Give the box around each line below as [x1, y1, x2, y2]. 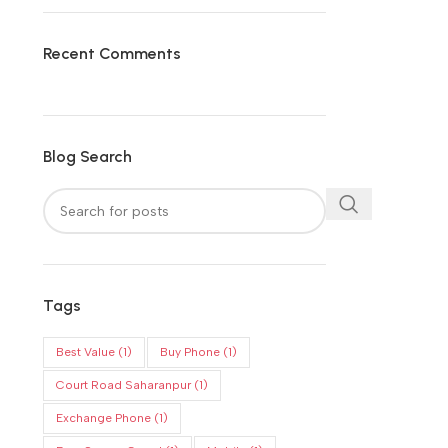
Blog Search [42, 147, 132, 167]
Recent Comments [42, 44, 181, 64]
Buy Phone [159, 345, 220, 360]
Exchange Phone [55, 411, 151, 426]
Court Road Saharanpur [55, 378, 191, 393]
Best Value [55, 345, 115, 360]
